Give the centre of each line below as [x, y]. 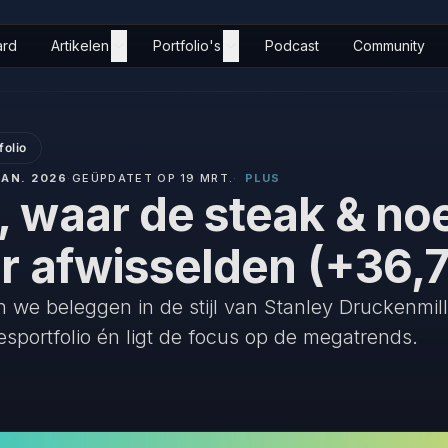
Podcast [292, 45]
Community [389, 45]
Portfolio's [187, 45]
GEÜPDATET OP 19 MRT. [153, 178]
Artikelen [80, 45]
